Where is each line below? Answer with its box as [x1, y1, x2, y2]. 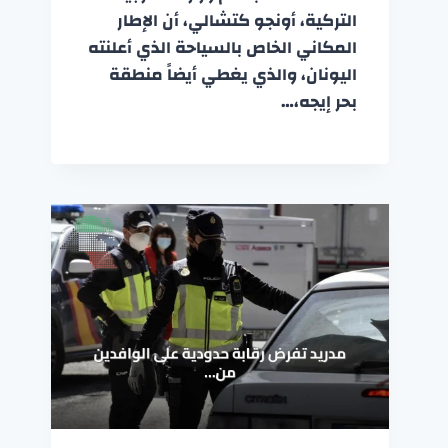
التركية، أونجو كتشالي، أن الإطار [116, 4, 357, 36]
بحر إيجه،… [280, 85, 357, 117]
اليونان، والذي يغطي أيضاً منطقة [108, 58, 357, 90]
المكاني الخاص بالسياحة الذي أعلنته [87, 31, 357, 63]
